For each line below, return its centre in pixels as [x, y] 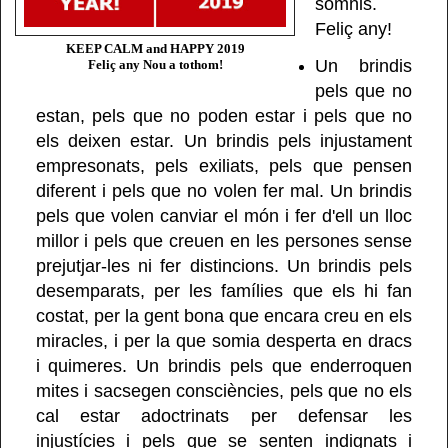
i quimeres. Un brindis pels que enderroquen [224, 365]
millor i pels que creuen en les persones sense [224, 240]
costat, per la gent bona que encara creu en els [224, 315]
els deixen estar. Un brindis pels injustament [224, 140]
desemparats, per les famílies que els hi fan [224, 290]
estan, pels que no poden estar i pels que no [224, 115]
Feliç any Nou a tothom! [155, 64]
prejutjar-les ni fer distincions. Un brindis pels [224, 265]
